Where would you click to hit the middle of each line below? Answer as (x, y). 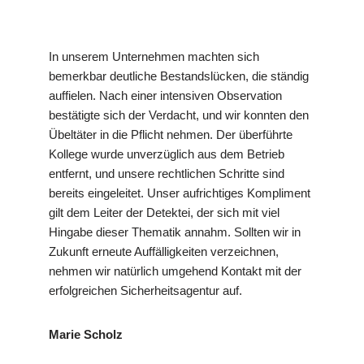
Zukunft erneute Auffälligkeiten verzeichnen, (164, 252)
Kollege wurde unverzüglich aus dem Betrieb (167, 154)
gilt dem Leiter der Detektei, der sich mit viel (164, 213)
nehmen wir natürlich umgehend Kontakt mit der (175, 271)
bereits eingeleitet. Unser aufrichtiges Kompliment (180, 193)
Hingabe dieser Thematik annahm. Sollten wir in (175, 232)
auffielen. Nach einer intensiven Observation (165, 96)
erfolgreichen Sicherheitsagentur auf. (145, 291)
